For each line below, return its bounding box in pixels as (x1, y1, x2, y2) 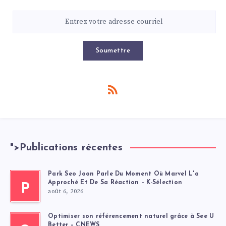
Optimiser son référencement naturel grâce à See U (48, 213, 214, 219)
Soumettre (95, 47, 131, 54)
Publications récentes (19, 142, 123, 153)
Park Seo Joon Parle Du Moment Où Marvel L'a (48, 171, 199, 177)
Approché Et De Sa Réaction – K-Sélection (48, 179, 182, 186)
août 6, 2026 (48, 187, 83, 195)
